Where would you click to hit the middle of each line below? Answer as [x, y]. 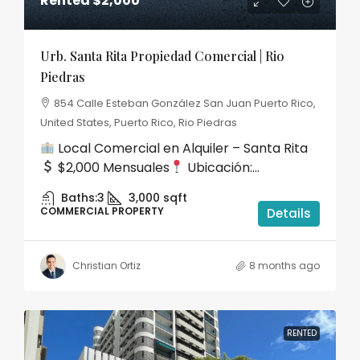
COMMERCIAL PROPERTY [102, 211]
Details [289, 213]
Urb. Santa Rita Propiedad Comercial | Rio [162, 55]
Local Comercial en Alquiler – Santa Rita [182, 148]
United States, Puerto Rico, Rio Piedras [139, 122]
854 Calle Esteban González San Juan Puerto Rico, [185, 103]
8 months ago [284, 265]
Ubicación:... [222, 167]
